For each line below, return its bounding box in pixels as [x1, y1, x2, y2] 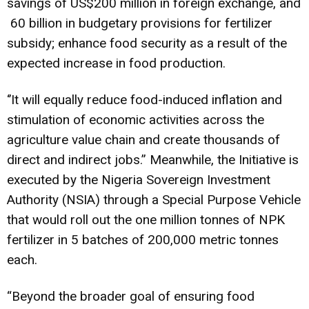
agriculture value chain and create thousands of [7, 131, 280, 148]
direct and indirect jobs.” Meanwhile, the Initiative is [7, 151, 299, 168]
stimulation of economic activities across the [7, 111, 264, 128]
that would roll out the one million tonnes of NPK [7, 211, 285, 228]
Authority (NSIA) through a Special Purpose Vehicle [7, 191, 301, 208]
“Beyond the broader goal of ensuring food [7, 288, 255, 304]
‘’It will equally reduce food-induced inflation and [7, 91, 282, 108]
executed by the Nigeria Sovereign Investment [7, 171, 270, 188]
